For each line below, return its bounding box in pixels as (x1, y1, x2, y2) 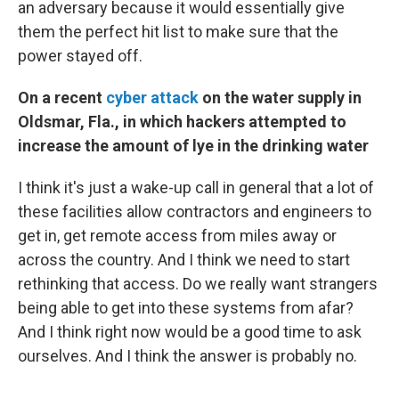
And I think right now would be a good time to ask (18, 322, 362, 342)
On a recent (18, 88, 106, 108)
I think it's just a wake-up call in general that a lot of (18, 178, 374, 198)
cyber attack (106, 88, 199, 108)
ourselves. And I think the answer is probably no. (18, 346, 357, 366)
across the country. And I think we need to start (18, 250, 350, 270)
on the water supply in (199, 88, 362, 108)
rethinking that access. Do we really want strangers (18, 274, 378, 294)
